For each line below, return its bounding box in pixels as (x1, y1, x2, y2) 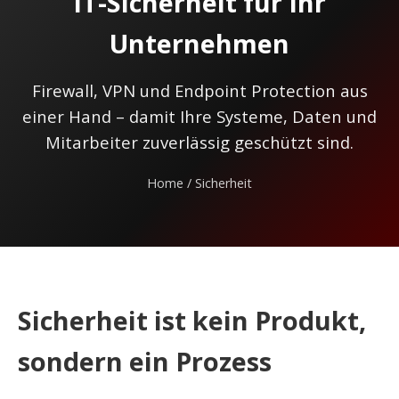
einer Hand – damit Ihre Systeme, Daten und (22, 105, 377, 127)
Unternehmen (110, 26, 289, 61)
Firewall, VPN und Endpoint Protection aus (31, 79, 368, 102)
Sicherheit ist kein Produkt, (18, 303, 366, 338)
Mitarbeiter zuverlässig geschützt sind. (45, 131, 354, 153)
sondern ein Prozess (18, 344, 272, 379)
